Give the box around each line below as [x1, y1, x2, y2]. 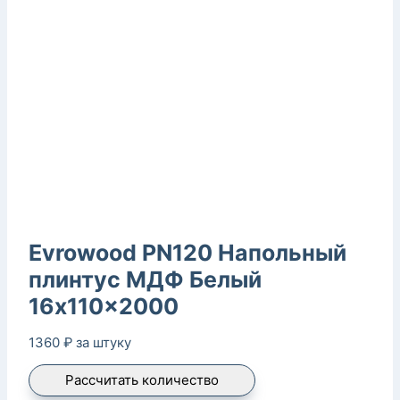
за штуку [76, 333, 131, 351]
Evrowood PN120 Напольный [29, 238, 346, 266]
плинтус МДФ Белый [29, 265, 262, 293]
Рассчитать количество [65, 371, 219, 388]
